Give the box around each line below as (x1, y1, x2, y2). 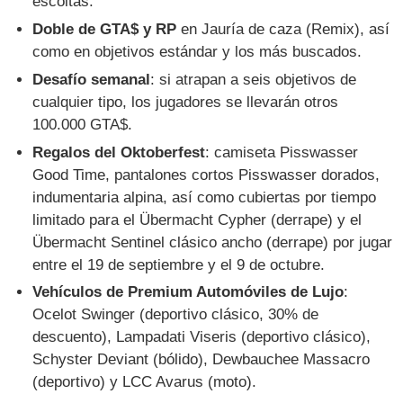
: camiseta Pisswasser (205, 143, 359, 161)
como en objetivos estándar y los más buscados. (32, 42, 363, 60)
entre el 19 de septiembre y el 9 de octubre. (32, 255, 326, 273)
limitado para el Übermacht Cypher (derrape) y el (32, 210, 363, 228)
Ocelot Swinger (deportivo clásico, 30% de (32, 306, 319, 324)
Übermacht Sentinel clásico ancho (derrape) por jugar (32, 233, 393, 251)
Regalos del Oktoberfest (32, 143, 206, 161)
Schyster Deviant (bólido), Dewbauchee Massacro (32, 351, 371, 369)
